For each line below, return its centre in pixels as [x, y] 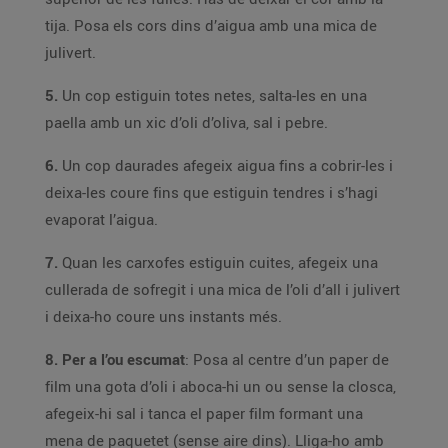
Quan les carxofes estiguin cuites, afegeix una [218, 262]
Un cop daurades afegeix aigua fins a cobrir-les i [225, 165]
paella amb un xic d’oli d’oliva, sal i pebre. [186, 122]
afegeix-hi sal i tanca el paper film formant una [204, 413]
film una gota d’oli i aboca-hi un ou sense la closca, [196, 386]
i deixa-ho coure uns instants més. [199, 316]
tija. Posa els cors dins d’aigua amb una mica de [152, 25]
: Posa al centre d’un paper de [216, 359]
